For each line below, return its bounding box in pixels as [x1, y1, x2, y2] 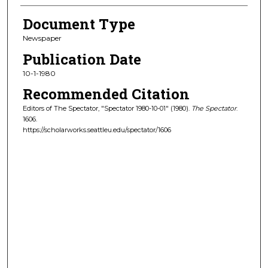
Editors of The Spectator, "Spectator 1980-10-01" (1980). [22, 104, 191, 113]
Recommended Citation [22, 84, 190, 104]
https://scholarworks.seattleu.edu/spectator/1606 [22, 126, 171, 135]
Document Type [22, 14, 135, 34]
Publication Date [22, 49, 141, 69]
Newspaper [22, 33, 62, 43]
